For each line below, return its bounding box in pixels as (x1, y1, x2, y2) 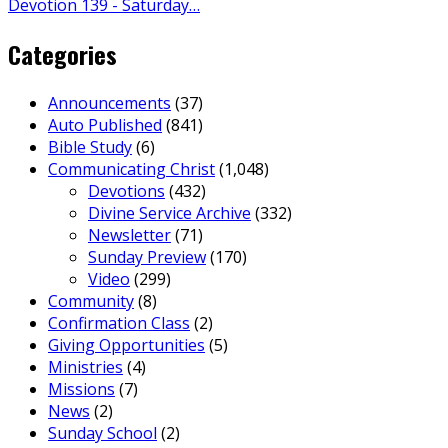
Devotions (88, 180, 165, 203)
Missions (48, 378, 115, 401)
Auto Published (48, 114, 162, 137)
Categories (8, 36, 117, 73)
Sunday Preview (88, 246, 206, 269)
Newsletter (88, 224, 171, 247)
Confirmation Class (48, 312, 190, 335)
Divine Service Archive (88, 202, 251, 225)
